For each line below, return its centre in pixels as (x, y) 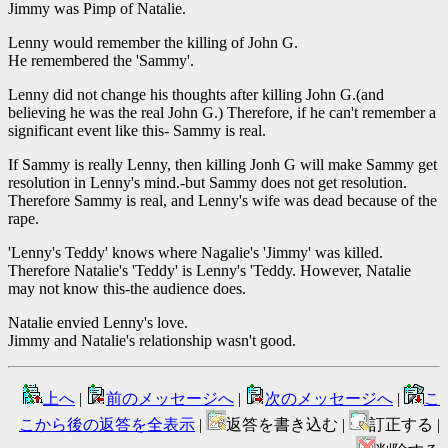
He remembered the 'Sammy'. (101, 60)
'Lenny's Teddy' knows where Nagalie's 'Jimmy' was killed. (195, 252)
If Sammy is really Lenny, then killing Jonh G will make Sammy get (222, 164)
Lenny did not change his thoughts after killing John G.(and (196, 94)
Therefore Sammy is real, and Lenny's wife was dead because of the (222, 200)
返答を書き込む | (287, 424)
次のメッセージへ (329, 398)
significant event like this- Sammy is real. (137, 130)
